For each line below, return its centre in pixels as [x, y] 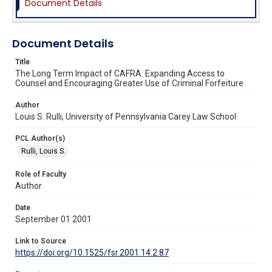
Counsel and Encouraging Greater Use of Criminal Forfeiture [129, 83]
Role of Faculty [41, 174]
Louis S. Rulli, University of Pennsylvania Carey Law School [126, 116]
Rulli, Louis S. [43, 151]
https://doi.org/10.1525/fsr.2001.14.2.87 [92, 252]
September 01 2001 [53, 219]
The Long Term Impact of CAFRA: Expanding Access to [120, 73]
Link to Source [41, 241]
